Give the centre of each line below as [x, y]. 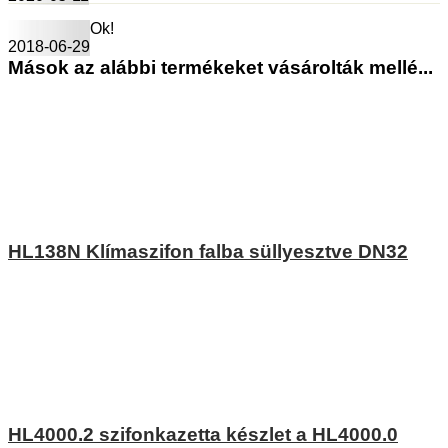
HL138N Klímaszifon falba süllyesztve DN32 [208, 251]
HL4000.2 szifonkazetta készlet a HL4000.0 [203, 434]
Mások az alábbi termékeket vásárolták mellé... [220, 68]
